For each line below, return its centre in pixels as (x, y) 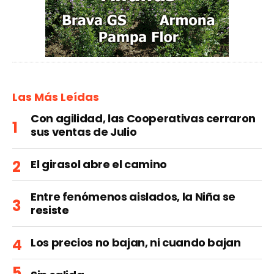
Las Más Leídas (56, 97)
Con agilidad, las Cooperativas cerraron (143, 119)
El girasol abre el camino (99, 165)
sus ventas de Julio (84, 132)
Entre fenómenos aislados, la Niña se (133, 197)
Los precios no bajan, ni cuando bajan (136, 243)
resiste (50, 210)
